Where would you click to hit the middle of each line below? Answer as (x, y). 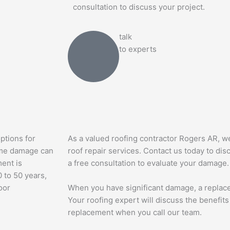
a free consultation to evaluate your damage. (148, 163)
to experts (138, 49)
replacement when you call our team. (135, 212)
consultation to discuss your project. (139, 7)
